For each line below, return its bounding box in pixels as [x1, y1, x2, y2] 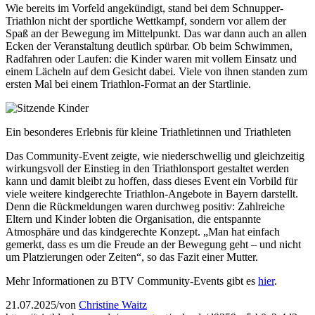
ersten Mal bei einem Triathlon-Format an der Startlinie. [6, 77, 251, 90]
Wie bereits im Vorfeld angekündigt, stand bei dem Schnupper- [6, 1, 283, 14]
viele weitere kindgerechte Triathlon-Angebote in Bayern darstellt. [6, 187, 298, 200]
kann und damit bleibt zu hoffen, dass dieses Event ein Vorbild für [6, 174, 297, 187]
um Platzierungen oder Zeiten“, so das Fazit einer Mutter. [6, 250, 258, 263]
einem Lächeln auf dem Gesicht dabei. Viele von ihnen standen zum [6, 65, 307, 77]
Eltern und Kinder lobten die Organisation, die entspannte [6, 212, 261, 225]
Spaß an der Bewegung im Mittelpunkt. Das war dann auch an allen [6, 27, 307, 39]
